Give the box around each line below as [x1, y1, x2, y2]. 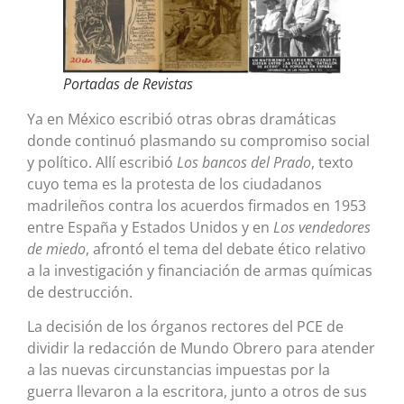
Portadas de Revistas [63, 73, 193, 94]
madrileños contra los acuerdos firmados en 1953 [27, 195, 366, 216]
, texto [311, 151, 353, 172]
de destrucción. [27, 281, 133, 302]
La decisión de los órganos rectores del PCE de [27, 317, 344, 337]
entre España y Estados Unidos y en [27, 216, 273, 237]
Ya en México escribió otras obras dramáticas [27, 108, 336, 129]
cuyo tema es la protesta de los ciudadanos [27, 173, 322, 194]
